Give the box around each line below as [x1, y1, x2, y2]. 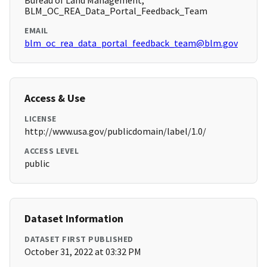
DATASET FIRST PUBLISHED [24, 234, 133, 245]
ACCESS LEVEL [24, 145, 79, 157]
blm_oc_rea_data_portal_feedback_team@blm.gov [24, 37, 238, 49]
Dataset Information [24, 212, 123, 226]
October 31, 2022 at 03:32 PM [24, 246, 141, 258]
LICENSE [24, 113, 57, 125]
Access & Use [24, 91, 85, 105]
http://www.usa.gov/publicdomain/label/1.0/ [24, 125, 206, 138]
